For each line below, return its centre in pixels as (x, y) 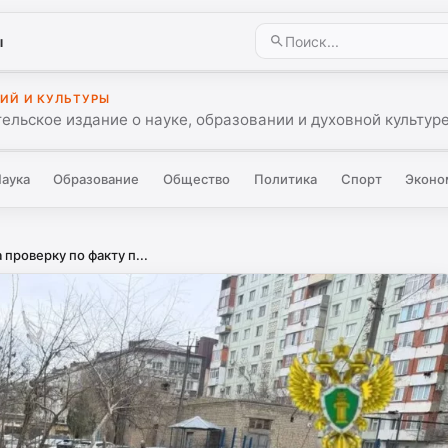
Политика (285, 178)
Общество (197, 178)
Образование (96, 178)
